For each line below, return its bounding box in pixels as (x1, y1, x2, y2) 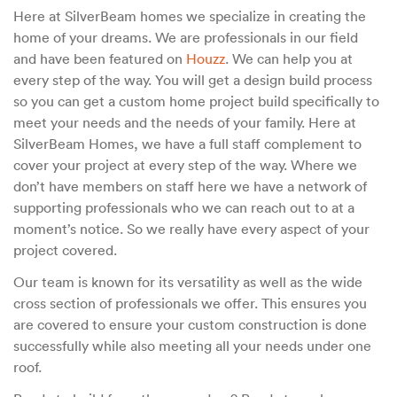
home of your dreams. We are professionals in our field (13, 27, 358, 46)
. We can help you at (225, 49, 353, 67)
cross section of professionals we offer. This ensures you (13, 293, 367, 312)
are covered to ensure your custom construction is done (13, 315, 367, 333)
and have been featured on (13, 49, 186, 67)
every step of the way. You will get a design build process (13, 70, 372, 89)
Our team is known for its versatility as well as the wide (13, 272, 362, 291)
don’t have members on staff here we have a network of (13, 176, 367, 195)
